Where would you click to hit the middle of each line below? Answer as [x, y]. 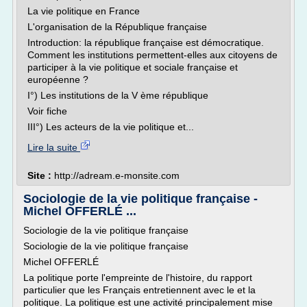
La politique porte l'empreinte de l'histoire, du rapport [138, 278]
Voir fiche [47, 111]
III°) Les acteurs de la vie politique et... [111, 127]
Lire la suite [54, 147]
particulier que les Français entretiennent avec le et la [139, 290]
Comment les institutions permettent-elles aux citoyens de [152, 55]
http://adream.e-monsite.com [117, 175]
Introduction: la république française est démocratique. [146, 42]
